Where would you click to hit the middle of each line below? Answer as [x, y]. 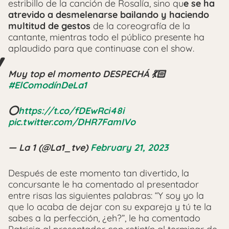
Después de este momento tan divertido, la [99, 173]
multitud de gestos [49, 26]
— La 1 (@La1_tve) [49, 148]
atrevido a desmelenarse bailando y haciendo [109, 15]
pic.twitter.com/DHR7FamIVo [72, 122]
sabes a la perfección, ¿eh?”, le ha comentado [104, 218]
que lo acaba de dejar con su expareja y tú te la [110, 207]
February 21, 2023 [129, 148]
